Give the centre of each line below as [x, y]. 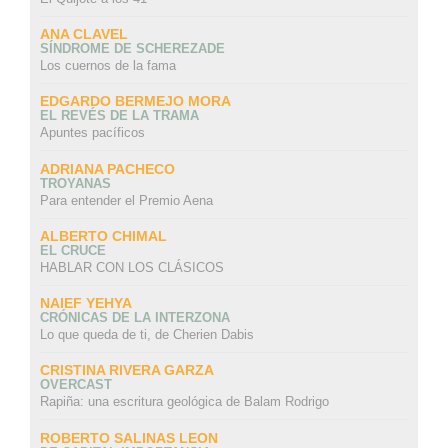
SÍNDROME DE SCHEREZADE [132, 49]
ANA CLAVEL [83, 34]
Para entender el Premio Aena [126, 200]
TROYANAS [75, 183]
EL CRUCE [72, 250]
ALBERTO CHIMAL [103, 235]
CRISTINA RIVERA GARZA [126, 370]
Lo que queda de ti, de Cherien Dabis [146, 335]
